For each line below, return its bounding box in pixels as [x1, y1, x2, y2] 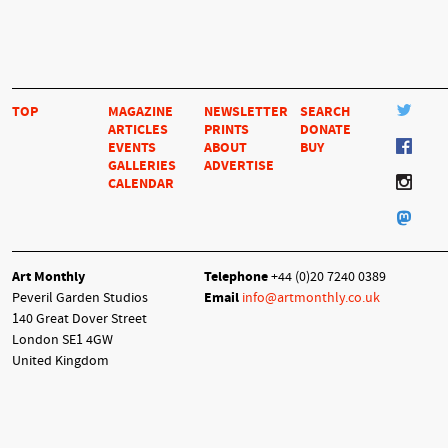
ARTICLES [108, 121, 168, 139]
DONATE [300, 121, 351, 139]
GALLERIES [108, 157, 176, 175]
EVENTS [108, 139, 156, 157]
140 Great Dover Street [12, 310, 147, 328]
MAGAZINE [108, 103, 173, 121]
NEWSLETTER [204, 103, 288, 121]
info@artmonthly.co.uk [242, 289, 380, 307]
